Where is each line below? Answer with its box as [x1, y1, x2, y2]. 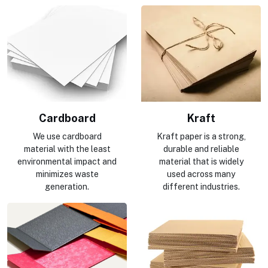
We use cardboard [32, 131, 102, 141]
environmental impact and [17, 156, 117, 166]
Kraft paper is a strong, [156, 131, 246, 141]
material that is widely [159, 156, 243, 166]
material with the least [23, 144, 111, 154]
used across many [167, 169, 235, 179]
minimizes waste [35, 169, 99, 179]
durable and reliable [163, 144, 239, 154]
